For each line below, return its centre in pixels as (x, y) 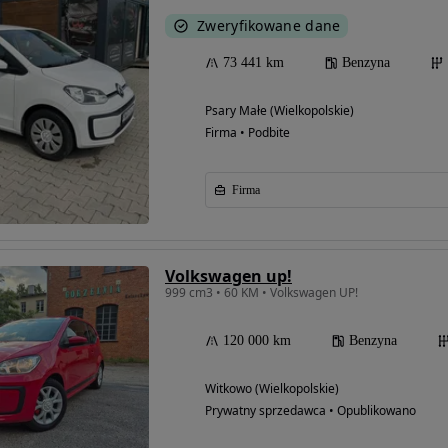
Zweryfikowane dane (269, 26)
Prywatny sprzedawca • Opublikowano (310, 411)
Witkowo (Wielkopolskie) (272, 389)
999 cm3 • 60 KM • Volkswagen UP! (261, 293)
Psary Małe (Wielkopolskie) (279, 111)
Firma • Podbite (247, 133)
